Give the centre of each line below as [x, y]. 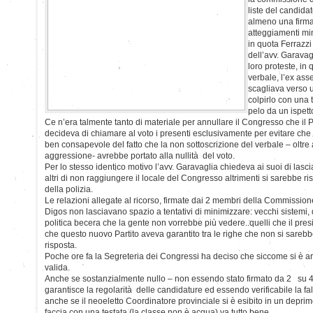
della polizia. [69, 189]
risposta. [61, 245]
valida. [57, 267]
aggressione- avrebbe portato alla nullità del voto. [140, 155]
